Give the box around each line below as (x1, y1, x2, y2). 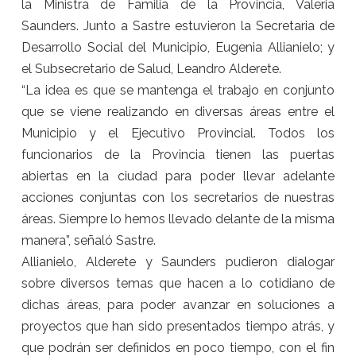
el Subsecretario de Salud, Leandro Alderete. (21, 61, 281, 77)
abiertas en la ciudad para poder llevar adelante (21, 168, 335, 184)
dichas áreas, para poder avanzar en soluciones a (21, 297, 335, 313)
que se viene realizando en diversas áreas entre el (21, 104, 335, 120)
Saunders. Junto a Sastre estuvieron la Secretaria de (21, 18, 335, 34)
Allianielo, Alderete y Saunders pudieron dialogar (21, 254, 335, 270)
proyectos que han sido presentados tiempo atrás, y (21, 319, 335, 335)
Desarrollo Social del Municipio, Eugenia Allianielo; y (21, 40, 335, 56)
